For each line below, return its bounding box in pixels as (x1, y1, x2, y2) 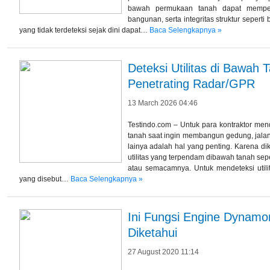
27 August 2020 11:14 (127, 247, 199, 256)
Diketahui (127, 225, 177, 239)
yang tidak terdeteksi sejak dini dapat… (19, 25, 149, 34)
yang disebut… (19, 174, 71, 183)
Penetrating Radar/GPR (127, 77, 255, 90)
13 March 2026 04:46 (127, 98, 198, 107)
